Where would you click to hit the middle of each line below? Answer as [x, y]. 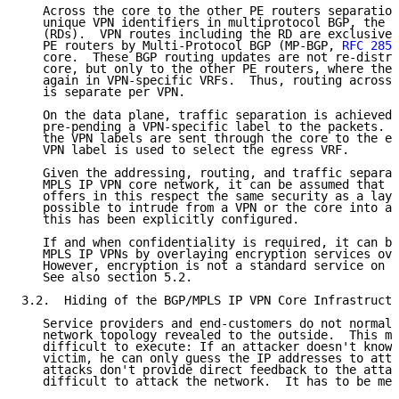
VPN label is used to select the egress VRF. [185, 150]
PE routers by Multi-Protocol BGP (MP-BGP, [182, 46]
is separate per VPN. [103, 92]
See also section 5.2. [107, 277]
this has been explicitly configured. [160, 220]
